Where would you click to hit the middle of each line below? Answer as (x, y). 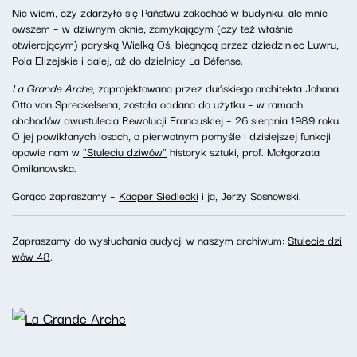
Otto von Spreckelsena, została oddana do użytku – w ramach (157, 104)
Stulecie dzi (315, 240)
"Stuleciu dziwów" (125, 151)
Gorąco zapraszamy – (65, 195)
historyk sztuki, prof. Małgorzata (243, 151)
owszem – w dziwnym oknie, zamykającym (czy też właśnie (153, 28)
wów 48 (31, 256)
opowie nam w (47, 151)
